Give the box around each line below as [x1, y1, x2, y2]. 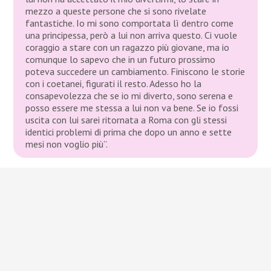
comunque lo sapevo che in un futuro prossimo [25, 53, 216, 65]
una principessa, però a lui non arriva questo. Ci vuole [25, 28, 238, 41]
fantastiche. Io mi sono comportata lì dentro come [25, 16, 234, 29]
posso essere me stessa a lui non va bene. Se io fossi [25, 101, 239, 114]
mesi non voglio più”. [25, 137, 108, 150]
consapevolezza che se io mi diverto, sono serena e [25, 89, 233, 102]
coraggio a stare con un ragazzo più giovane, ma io [25, 41, 230, 53]
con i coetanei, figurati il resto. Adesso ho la [25, 77, 202, 90]
